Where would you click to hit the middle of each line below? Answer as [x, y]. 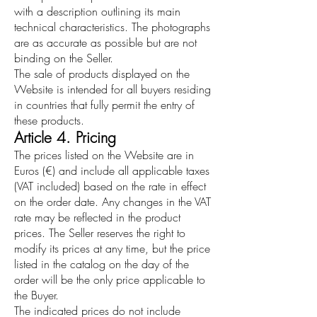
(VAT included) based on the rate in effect [110, 186]
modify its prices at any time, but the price [112, 249]
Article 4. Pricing [65, 138]
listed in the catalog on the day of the [102, 264]
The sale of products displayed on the [102, 74]
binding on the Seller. [64, 58]
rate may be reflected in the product [97, 218]
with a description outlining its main [97, 12]
